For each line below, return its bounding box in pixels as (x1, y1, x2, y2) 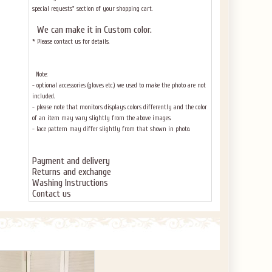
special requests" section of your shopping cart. (32, 5, 154, 13)
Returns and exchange (32, 166, 111, 177)
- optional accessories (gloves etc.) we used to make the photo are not (32, 81, 206, 89)
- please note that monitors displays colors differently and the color (32, 103, 207, 111)
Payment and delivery (32, 155, 110, 166)
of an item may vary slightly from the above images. (32, 114, 171, 122)
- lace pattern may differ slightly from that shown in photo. (32, 125, 190, 133)
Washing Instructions (32, 177, 108, 188)
